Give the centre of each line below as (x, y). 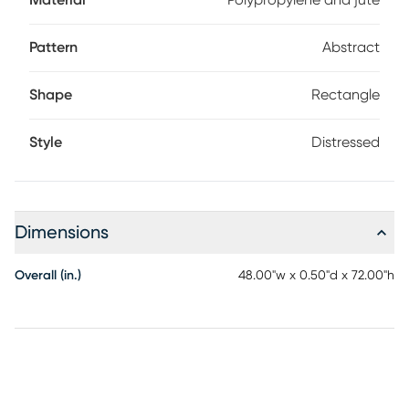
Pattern (53, 47)
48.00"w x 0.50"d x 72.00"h (316, 276)
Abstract (351, 47)
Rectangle (346, 95)
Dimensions (62, 233)
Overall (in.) (48, 276)
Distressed (346, 142)
